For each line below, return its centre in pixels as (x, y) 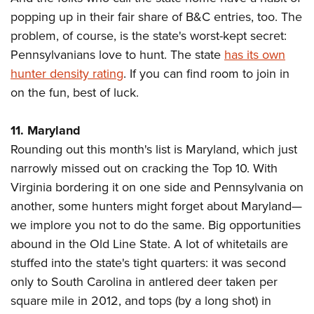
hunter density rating (67, 74)
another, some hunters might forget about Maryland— (156, 206)
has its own (255, 55)
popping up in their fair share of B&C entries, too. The (156, 17)
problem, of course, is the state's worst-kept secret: (149, 36)
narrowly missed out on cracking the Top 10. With (144, 168)
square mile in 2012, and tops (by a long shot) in (141, 301)
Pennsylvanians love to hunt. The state (117, 55)
